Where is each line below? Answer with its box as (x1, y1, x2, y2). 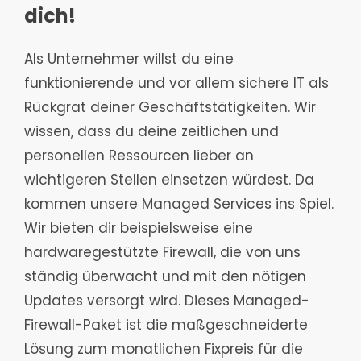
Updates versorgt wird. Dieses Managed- (24, 291, 309, 311)
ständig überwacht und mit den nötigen (24, 267, 306, 287)
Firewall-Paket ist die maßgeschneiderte (24, 315, 308, 335)
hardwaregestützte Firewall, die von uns (24, 243, 301, 263)
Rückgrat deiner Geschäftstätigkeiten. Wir (24, 98, 316, 118)
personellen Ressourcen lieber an (24, 146, 254, 166)
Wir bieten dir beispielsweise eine (24, 218, 253, 239)
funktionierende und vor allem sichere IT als (24, 73, 329, 93)
